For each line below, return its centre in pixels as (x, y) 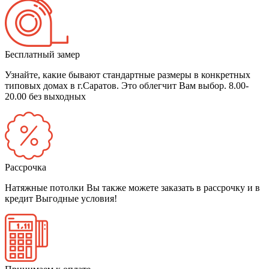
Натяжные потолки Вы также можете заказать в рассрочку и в (132, 188)
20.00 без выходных (45, 97)
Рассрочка (26, 168)
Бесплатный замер (42, 55)
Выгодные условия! (76, 199)
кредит (20, 199)
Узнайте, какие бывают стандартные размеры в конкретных (128, 75)
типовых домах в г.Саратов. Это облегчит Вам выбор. (117, 86)
